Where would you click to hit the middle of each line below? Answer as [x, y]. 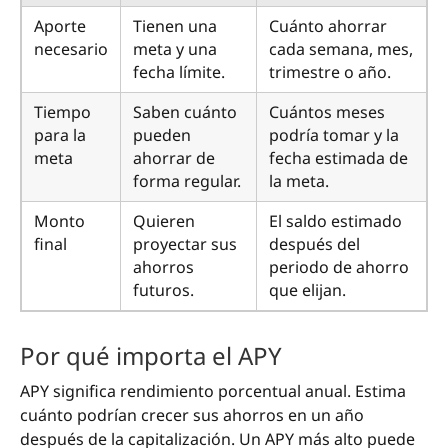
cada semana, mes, [341, 48]
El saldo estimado [335, 220]
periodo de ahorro [339, 266]
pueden [162, 134]
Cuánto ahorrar [328, 25]
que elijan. [307, 289]
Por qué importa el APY [151, 355]
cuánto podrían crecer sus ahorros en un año [192, 414]
